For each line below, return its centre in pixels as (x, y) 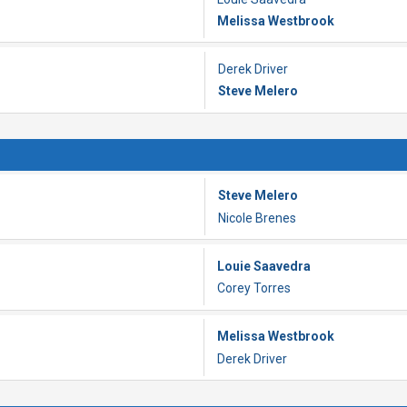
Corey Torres (254, 288)
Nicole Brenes (257, 218)
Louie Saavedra (264, 266)
